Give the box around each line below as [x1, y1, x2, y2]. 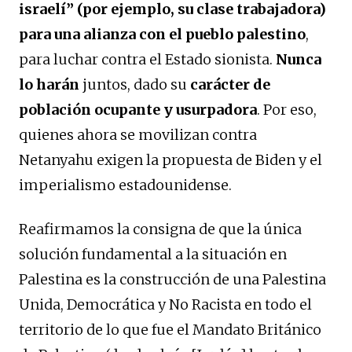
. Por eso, [257, 100, 317, 119]
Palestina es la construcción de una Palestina [19, 269, 326, 288]
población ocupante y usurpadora [19, 100, 257, 119]
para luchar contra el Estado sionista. [19, 49, 276, 68]
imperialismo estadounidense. [19, 175, 232, 194]
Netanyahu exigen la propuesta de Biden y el [19, 150, 322, 169]
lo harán [19, 75, 79, 93]
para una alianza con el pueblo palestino [19, 24, 306, 43]
